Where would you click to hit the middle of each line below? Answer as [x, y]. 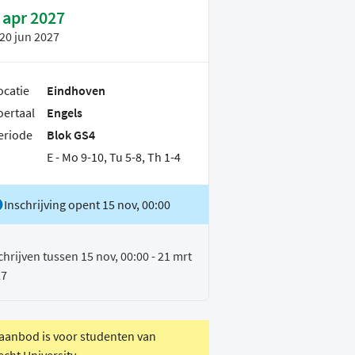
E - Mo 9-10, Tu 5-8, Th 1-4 [114, 157]
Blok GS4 [71, 135]
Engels [65, 113]
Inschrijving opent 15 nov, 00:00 [87, 205]
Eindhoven [76, 91]
